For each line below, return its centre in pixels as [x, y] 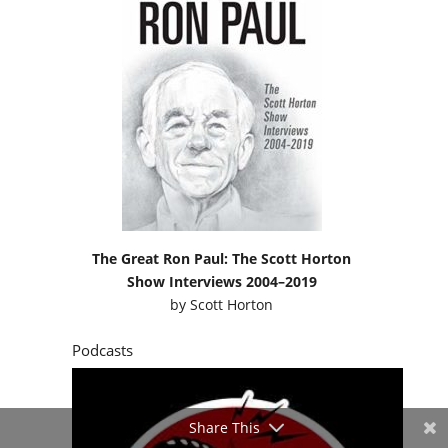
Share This [224, 427]
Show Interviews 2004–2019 [221, 152]
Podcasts [102, 220]
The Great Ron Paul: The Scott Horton [222, 129]
